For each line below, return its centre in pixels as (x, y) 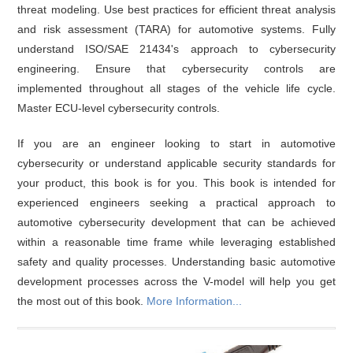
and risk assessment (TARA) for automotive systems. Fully (176, 29)
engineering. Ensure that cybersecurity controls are (176, 68)
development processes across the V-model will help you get (176, 281)
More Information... (195, 301)
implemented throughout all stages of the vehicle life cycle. (176, 88)
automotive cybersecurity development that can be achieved (176, 222)
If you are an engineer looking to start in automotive (176, 143)
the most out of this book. (82, 301)
